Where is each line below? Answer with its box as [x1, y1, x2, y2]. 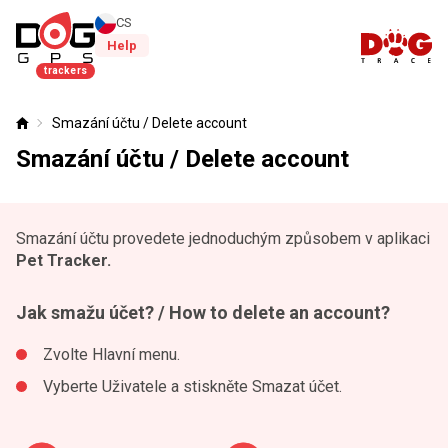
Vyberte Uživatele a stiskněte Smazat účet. [43, 377, 342, 396]
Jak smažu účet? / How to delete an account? [16, 302, 390, 323]
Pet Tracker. [16, 251, 111, 270]
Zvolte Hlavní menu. [43, 345, 180, 364]
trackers [44, 65, 88, 76]
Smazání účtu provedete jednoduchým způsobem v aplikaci [16, 229, 430, 248]
